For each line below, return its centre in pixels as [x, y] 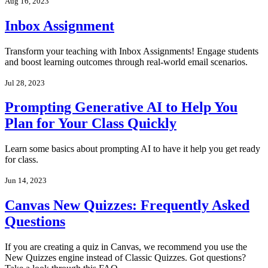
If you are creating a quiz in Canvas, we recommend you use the [126, 247]
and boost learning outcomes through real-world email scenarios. [126, 62]
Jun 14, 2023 [26, 181]
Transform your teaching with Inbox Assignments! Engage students [132, 51]
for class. [22, 160]
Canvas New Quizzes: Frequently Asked [127, 205]
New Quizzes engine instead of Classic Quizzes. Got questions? [125, 258]
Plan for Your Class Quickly [91, 124]
